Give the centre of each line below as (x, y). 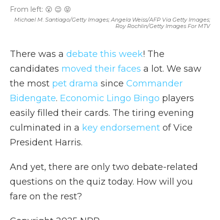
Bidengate (33, 98)
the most (31, 83)
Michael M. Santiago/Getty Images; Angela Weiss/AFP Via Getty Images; (112, 20)
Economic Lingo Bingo (110, 98)
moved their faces (101, 69)
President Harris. (46, 142)
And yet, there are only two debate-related (104, 167)
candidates (36, 69)
